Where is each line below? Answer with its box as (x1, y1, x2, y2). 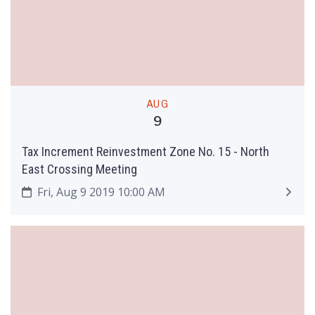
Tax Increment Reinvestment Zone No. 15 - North (22, 144, 269, 159)
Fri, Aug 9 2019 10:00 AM (34, 184, 165, 200)
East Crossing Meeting (22, 162, 137, 176)
